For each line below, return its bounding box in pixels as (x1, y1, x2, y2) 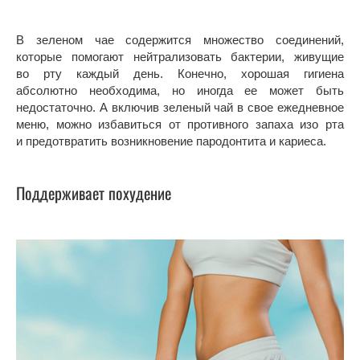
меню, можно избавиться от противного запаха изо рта (16, 117, 344, 132)
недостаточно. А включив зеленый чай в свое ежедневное (16, 100, 344, 115)
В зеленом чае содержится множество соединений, (16, 33, 344, 47)
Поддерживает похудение (16, 180, 171, 205)
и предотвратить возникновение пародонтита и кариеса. (16, 134, 326, 149)
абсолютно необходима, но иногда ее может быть (16, 84, 344, 98)
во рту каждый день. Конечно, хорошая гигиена (16, 67, 344, 81)
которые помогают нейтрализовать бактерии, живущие (16, 50, 344, 64)
